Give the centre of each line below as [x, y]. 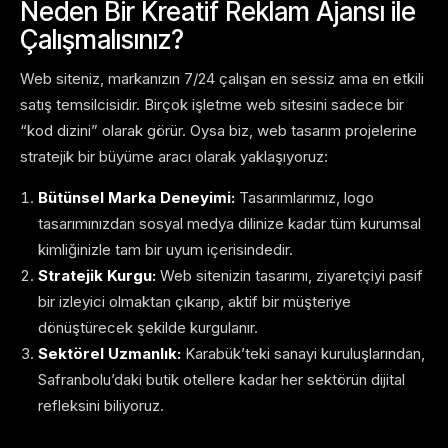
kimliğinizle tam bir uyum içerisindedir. [165, 250]
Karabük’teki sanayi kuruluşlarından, [303, 354]
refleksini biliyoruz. [101, 406]
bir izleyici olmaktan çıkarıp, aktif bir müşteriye [194, 302]
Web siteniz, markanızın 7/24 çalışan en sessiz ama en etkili [222, 79]
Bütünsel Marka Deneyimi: [136, 198]
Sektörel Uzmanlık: [109, 354]
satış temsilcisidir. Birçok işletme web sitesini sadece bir [212, 105]
